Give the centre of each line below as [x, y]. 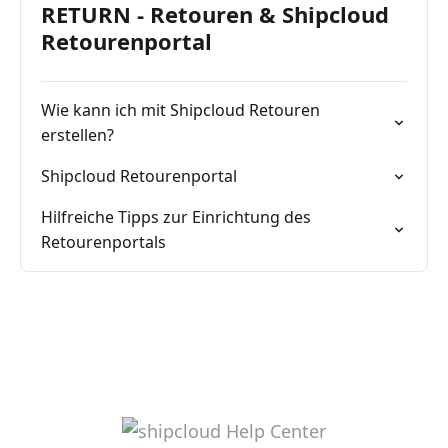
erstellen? [77, 135]
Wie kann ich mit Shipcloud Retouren [180, 110]
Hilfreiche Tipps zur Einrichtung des [176, 217]
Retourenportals [103, 242]
